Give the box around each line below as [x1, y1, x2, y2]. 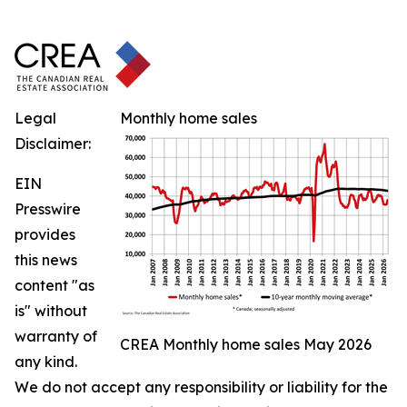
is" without [15, 302, 87, 320]
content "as [15, 276, 94, 294]
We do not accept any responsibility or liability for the [15, 378, 388, 396]
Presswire [15, 200, 81, 218]
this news [15, 251, 77, 269]
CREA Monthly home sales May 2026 [120, 335, 372, 353]
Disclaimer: [15, 134, 91, 153]
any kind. [15, 352, 77, 371]
